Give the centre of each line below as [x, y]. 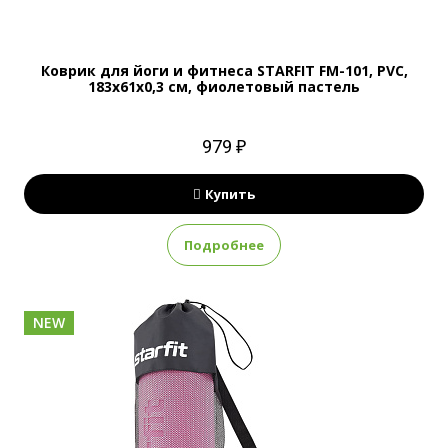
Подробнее [224, 245]
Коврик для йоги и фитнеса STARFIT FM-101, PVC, [224, 70]
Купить [230, 194]
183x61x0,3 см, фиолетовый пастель [224, 86]
